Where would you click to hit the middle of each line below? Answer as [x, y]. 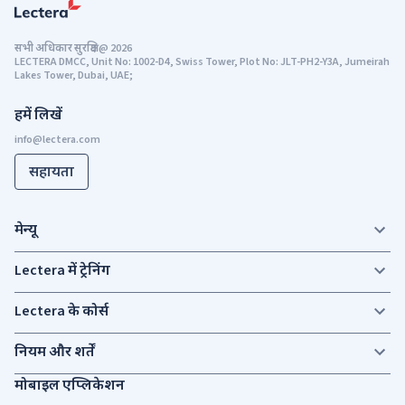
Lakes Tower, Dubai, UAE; [74, 76]
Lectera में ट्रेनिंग [62, 271]
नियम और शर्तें [55, 352]
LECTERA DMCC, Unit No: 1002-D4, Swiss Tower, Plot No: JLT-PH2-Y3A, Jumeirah [202, 62]
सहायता [52, 172]
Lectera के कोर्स [61, 311]
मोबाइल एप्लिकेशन [70, 386]
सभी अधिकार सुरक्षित [56, 49]
